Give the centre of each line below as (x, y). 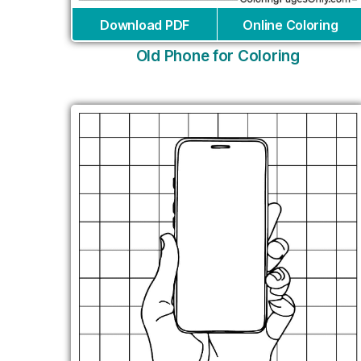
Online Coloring (290, 25)
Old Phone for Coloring (218, 56)
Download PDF (145, 25)
